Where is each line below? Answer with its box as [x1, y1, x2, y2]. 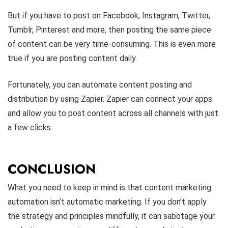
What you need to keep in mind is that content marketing [8, 182, 211, 192]
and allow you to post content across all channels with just [8, 108, 218, 118]
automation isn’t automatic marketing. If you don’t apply [8, 196, 207, 207]
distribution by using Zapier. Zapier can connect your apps [8, 94, 212, 104]
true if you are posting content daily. [8, 53, 137, 63]
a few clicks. [8, 122, 52, 132]
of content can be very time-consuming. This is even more [8, 39, 216, 49]
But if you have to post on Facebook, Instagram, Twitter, [8, 10, 210, 20]
